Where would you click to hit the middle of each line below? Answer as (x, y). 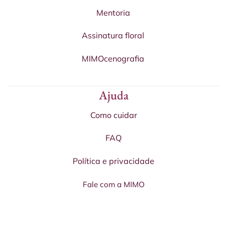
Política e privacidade (114, 161)
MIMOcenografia (113, 59)
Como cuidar (114, 115)
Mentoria (113, 12)
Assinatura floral (113, 36)
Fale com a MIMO (114, 185)
